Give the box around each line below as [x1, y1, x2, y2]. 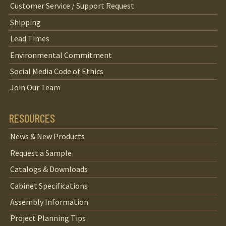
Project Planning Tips [10, 213, 86, 223]
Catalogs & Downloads [10, 164, 88, 175]
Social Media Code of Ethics [10, 66, 104, 76]
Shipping [10, 17, 41, 27]
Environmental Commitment [10, 49, 112, 60]
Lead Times [10, 33, 50, 44]
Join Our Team [10, 82, 61, 93]
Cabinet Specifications [10, 180, 88, 191]
